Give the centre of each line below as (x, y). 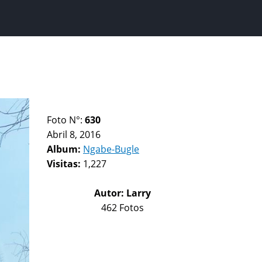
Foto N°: (66, 120)
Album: (65, 149)
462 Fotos (123, 208)
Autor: (110, 193)
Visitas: (65, 164)
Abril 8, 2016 (74, 135)
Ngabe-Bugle (111, 149)
